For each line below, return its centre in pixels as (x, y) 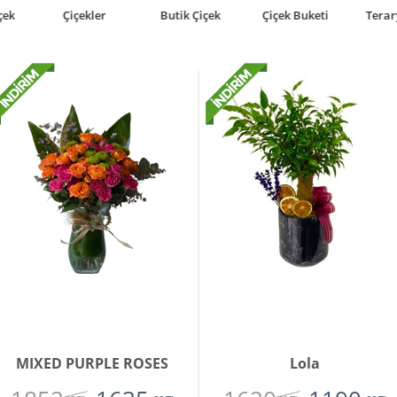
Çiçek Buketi (147, 15)
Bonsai (358, 15)
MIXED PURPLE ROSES (92, 363)
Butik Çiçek (41, 15)
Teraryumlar (252, 15)
